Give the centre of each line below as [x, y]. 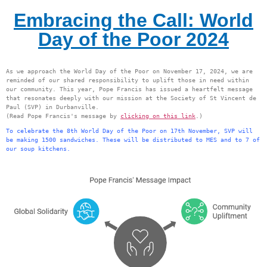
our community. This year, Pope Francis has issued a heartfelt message [129, 89]
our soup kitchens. [38, 149]
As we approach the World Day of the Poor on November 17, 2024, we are [129, 71]
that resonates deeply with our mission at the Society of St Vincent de [131, 98]
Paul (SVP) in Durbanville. [52, 107]
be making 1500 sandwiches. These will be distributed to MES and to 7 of [133, 140]
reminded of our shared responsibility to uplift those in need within [128, 80]
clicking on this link [158, 116]
